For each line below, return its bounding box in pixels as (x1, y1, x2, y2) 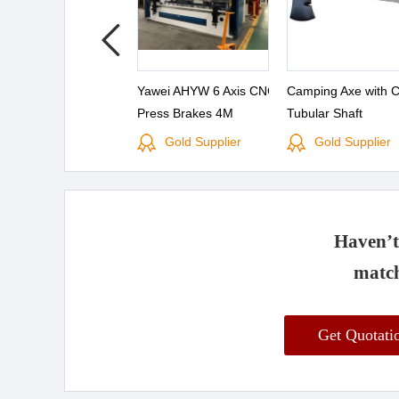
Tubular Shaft (287, 106, 362, 120)
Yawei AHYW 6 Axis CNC (137, 84, 276, 98)
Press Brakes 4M (137, 106, 233, 120)
